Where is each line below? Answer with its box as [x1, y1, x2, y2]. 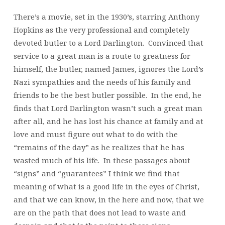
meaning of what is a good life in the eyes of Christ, [13, 181, 199, 191]
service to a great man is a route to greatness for [13, 50, 190, 61]
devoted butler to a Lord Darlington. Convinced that [13, 37, 203, 48]
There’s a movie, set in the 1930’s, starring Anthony [13, 11, 199, 22]
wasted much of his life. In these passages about [13, 155, 190, 165]
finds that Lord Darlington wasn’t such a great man [13, 102, 202, 113]
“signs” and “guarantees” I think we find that [13, 168, 180, 178]
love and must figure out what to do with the [13, 129, 178, 139]
